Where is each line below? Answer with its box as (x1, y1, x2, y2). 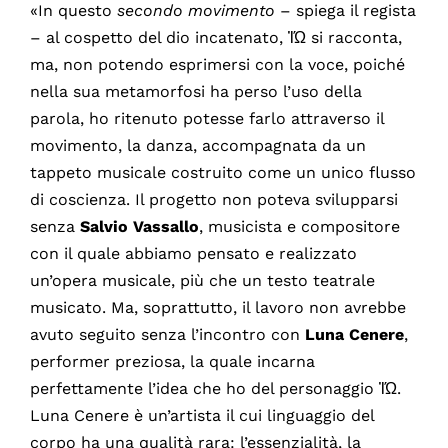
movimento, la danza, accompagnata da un (29, 135, 366, 155)
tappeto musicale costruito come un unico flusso (29, 162, 416, 182)
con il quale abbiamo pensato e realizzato (29, 243, 357, 263)
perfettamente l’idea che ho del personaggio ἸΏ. (29, 378, 401, 398)
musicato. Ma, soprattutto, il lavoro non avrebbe (29, 297, 406, 317)
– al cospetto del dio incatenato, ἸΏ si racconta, (29, 27, 402, 47)
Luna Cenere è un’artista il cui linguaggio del (29, 405, 374, 425)
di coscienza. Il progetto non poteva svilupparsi (29, 189, 398, 209)
